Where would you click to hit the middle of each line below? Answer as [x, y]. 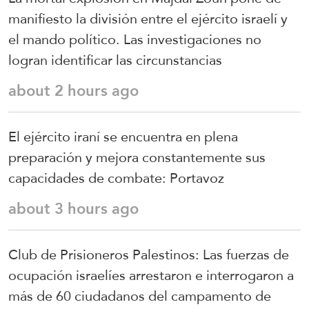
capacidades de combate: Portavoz [116, 178]
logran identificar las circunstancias [115, 60]
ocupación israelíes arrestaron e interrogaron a [151, 275]
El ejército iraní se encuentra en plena [123, 136]
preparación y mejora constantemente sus [137, 157]
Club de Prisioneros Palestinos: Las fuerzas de [149, 254]
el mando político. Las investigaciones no [135, 39]
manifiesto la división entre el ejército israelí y [148, 18]
